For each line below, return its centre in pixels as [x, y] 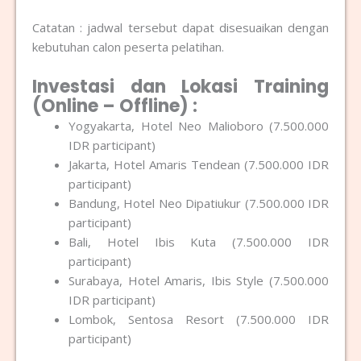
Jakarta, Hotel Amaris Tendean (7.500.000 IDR [199, 164]
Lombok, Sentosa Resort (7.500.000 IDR [199, 319]
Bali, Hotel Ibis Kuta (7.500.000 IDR [199, 241]
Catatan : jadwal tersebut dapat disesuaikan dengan [180, 27]
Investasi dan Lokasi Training [180, 86]
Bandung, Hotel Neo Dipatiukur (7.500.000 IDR [199, 203]
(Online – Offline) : [115, 106]
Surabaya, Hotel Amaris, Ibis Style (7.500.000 [199, 280]
